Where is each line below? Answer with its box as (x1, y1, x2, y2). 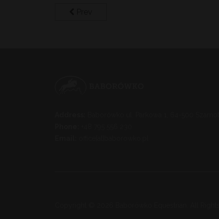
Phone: (55, 122, 79, 131)
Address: (55, 110, 86, 119)
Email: (55, 134, 77, 142)
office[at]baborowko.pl (77, 134, 149, 142)
